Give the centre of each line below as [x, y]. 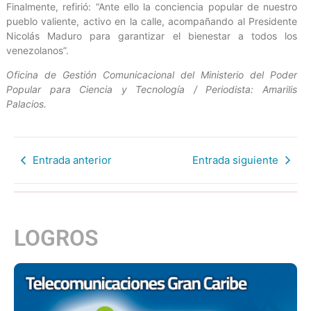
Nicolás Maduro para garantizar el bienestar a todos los [152, 35]
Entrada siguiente [235, 160]
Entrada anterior [72, 160]
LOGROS [56, 238]
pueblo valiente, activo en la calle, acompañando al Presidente [152, 21]
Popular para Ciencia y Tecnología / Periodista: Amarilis [152, 90]
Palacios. [26, 104]
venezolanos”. [37, 50]
